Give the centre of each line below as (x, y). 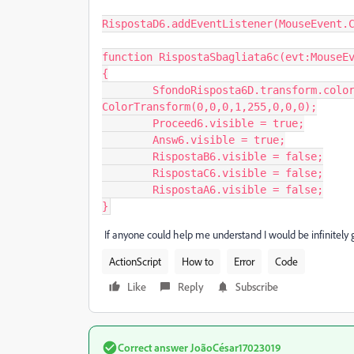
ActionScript (135, 261)
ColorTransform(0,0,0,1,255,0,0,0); (209, 107)
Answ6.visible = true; (127, 140)
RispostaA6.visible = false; (127, 190)
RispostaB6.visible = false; (127, 156)
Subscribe (257, 286)
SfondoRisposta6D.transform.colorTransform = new (127, 90)
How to (198, 261)
